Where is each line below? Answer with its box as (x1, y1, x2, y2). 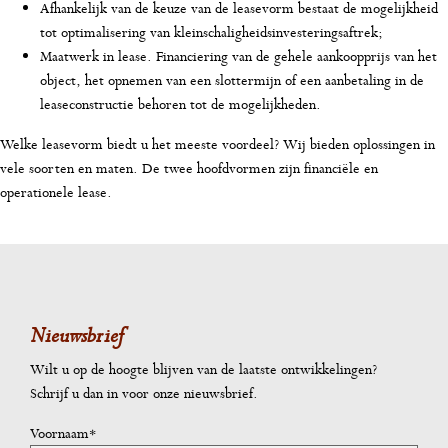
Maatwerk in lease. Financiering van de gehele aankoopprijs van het (40, 46, 437, 66)
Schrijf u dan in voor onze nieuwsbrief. (30, 382, 258, 403)
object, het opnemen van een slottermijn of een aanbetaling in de (40, 70, 424, 90)
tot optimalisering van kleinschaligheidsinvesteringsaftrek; (40, 22, 383, 42)
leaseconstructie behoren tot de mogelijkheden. (40, 94, 321, 114)
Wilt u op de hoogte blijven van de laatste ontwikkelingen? (30, 358, 377, 379)
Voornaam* (30, 422, 96, 443)
